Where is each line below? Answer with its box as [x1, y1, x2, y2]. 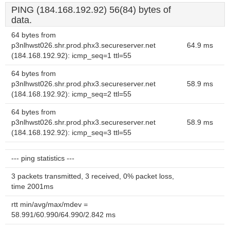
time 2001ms [11, 183, 53, 190]
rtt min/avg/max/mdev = [11, 201, 88, 208]
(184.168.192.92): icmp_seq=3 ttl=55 [11, 129, 131, 137]
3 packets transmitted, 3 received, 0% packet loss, [11, 172, 174, 180]
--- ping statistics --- [11, 155, 74, 162]
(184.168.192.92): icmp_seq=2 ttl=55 [11, 90, 131, 98]
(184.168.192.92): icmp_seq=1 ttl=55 [11, 52, 131, 60]
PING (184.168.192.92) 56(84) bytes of [11, 5, 171, 15]
